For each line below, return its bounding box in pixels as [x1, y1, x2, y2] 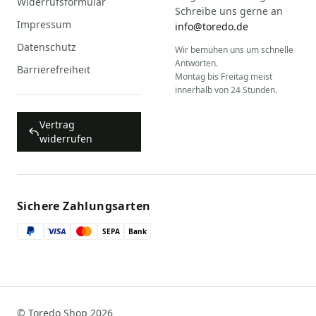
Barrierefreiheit [17, 63, 90, 77]
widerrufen [39, 132, 92, 146]
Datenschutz [17, 40, 76, 54]
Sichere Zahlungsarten [17, 198, 151, 214]
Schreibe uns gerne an [175, 4, 283, 18]
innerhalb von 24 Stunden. [175, 84, 277, 97]
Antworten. [175, 57, 218, 70]
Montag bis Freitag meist [175, 71, 272, 83]
